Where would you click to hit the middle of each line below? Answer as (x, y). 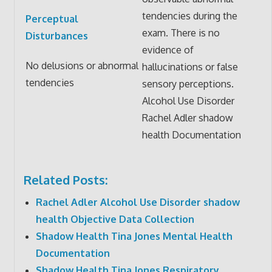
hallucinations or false (190, 66)
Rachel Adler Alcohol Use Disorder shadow (138, 202)
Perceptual (52, 19)
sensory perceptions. (188, 83)
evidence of (168, 49)
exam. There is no (181, 32)
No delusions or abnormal (82, 66)
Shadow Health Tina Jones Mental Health (134, 236)
